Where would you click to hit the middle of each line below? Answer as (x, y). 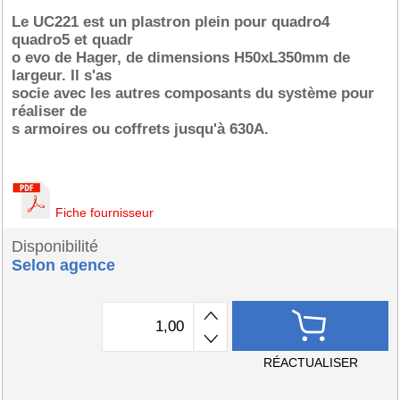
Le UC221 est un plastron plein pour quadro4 (171, 22)
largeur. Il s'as (62, 75)
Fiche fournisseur (104, 212)
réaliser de (49, 111)
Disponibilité (55, 246)
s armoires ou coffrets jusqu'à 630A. (140, 129)
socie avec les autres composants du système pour (193, 93)
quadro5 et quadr (72, 40)
